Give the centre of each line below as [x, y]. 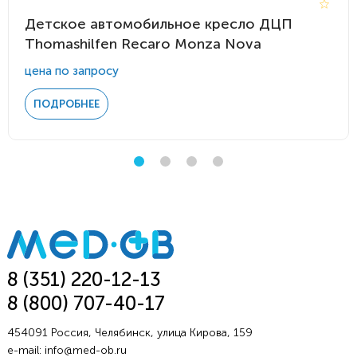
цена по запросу [72, 71]
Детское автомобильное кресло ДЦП [159, 24]
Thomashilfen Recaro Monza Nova [143, 44]
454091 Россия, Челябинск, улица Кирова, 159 [129, 332]
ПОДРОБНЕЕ [67, 104]
